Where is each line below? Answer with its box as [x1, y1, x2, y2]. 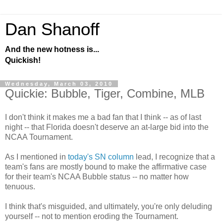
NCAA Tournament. [5, 132, 73, 141]
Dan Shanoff [5, 20, 100, 39]
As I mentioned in [5, 152, 68, 161]
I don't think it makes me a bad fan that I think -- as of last [5, 112, 201, 121]
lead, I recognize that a [134, 152, 215, 161]
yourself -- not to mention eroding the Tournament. [5, 212, 178, 221]
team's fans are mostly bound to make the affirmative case [5, 162, 207, 171]
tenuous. [5, 182, 35, 191]
